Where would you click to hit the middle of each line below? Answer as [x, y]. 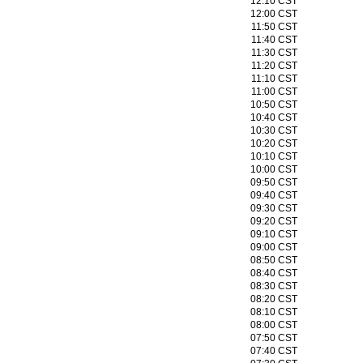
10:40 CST [274, 117]
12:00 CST [274, 14]
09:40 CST [274, 195]
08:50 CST [274, 260]
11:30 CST [274, 53]
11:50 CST [274, 27]
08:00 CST [274, 325]
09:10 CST [274, 234]
